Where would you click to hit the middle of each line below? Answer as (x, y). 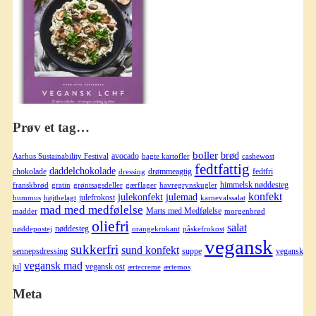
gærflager (141, 185)
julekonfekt (140, 197)
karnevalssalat (223, 197)
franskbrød (30, 185)
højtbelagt (60, 197)
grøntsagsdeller (98, 185)
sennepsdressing (40, 251)
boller (205, 155)
